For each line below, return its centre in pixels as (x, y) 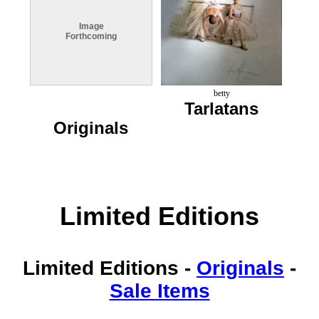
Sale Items (159, 291)
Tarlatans (221, 108)
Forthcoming (91, 36)
